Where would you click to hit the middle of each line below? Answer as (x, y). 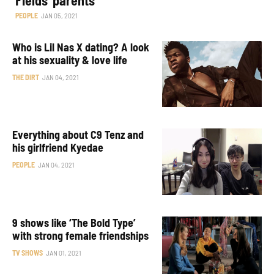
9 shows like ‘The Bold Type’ (74, 223)
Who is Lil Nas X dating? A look (81, 47)
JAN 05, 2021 (59, 15)
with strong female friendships (81, 236)
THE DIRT (26, 77)
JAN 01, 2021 (64, 253)
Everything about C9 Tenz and (78, 135)
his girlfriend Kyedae (58, 148)
